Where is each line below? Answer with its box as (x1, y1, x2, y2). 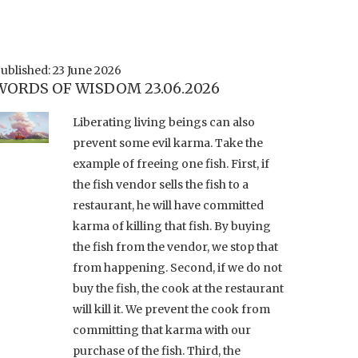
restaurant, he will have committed (73, 197, 264, 213)
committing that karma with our (73, 322, 251, 337)
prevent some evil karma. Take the (73, 135, 263, 150)
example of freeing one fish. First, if (73, 156, 269, 171)
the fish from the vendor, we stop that (73, 239, 278, 254)
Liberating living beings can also (73, 114, 255, 129)
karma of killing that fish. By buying (73, 218, 271, 233)
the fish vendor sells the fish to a (73, 177, 249, 192)
